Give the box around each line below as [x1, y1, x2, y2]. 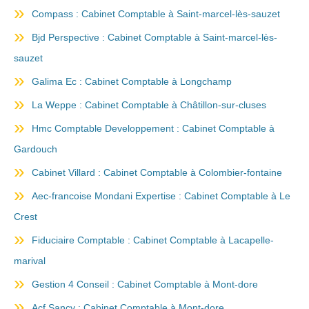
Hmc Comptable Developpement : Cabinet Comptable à [32, 123, 275, 134]
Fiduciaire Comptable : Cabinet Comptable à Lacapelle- [32, 235, 274, 246]
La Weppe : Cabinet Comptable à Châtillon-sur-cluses [32, 99, 266, 110]
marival [14, 255, 46, 266]
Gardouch [14, 143, 57, 154]
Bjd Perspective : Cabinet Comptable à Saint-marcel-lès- [32, 32, 277, 43]
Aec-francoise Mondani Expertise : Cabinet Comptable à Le [32, 190, 290, 201]
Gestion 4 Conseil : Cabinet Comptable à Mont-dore [32, 279, 258, 290]
